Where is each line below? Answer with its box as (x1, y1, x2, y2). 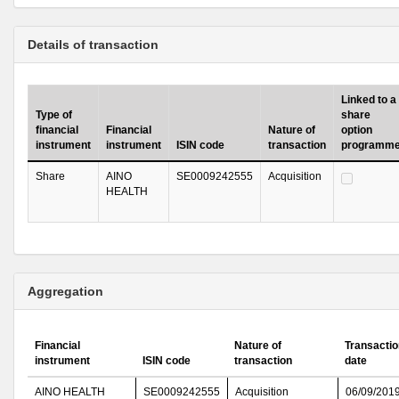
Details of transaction (28, 37, 159, 52)
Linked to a (341, 94, 396, 106)
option (341, 124, 372, 136)
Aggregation (28, 284, 103, 298)
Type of (36, 109, 72, 121)
